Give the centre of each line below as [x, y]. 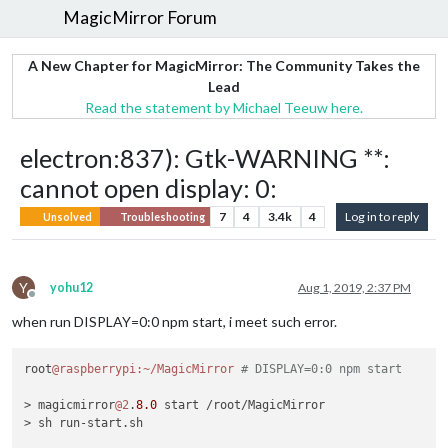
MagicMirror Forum [140, 18]
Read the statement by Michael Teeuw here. [224, 107]
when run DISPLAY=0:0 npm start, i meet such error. [174, 321]
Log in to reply [382, 216]
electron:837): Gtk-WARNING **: [205, 157]
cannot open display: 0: [148, 187]
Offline [50, 301]
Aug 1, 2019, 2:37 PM [354, 287]
